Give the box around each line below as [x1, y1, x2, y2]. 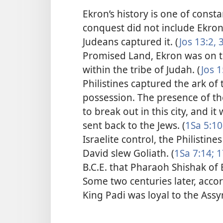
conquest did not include [83, 20, 197, 34]
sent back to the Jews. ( [83, 118, 185, 132]
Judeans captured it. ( [83, 34, 179, 48]
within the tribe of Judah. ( [83, 62, 201, 76]
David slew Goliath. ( [83, 146, 174, 160]
